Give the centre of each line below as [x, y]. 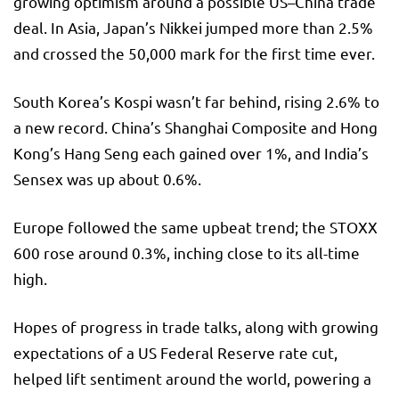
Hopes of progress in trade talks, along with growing [196, 326]
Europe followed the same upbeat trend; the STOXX [195, 226]
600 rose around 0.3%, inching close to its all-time [187, 252]
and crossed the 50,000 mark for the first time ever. [194, 53]
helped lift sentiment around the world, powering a [192, 378]
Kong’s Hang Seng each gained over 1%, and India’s [191, 152]
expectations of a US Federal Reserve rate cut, [175, 352]
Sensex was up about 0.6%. [107, 178]
